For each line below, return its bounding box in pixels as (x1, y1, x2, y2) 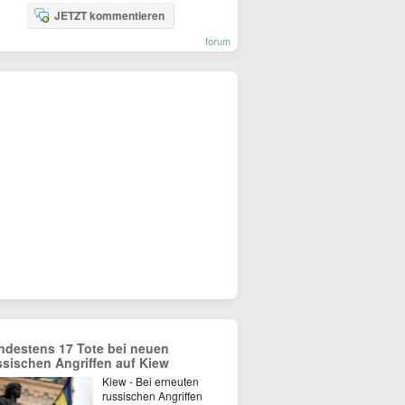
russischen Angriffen (102, 388, 202, 403)
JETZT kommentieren (53, 7, 165, 24)
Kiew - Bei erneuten (102, 373, 199, 389)
